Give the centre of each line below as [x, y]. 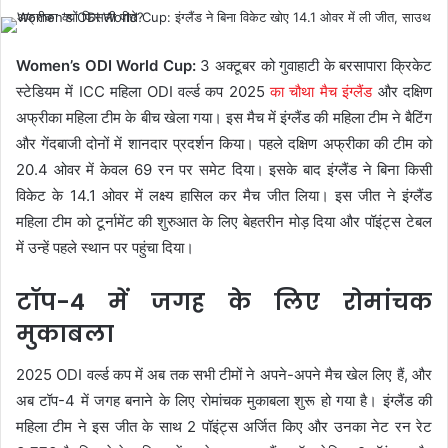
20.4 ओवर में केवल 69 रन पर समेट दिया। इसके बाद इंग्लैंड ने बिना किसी [224, 169]
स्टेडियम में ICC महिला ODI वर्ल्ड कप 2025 [140, 91]
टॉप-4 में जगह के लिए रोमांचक [224, 302]
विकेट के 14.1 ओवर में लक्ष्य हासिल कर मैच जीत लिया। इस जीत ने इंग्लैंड [224, 195]
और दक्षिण [402, 91]
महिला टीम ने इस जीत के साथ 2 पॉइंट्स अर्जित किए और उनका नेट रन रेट [224, 426]
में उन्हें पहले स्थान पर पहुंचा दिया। [105, 247]
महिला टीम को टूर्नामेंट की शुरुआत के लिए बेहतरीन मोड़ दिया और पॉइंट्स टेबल [224, 221]
